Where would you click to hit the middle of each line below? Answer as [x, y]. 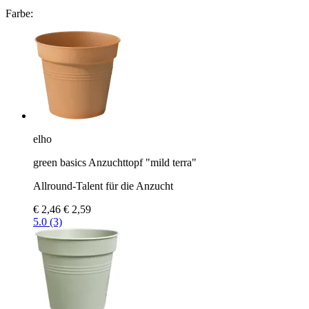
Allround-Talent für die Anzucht [103, 186]
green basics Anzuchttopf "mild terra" [115, 162]
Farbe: [19, 13]
